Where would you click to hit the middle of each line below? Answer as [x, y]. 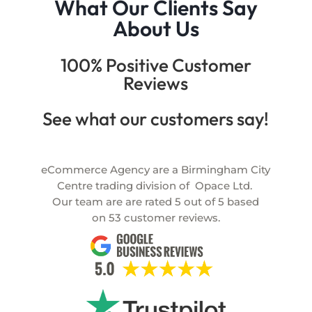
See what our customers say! [156, 119]
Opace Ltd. [220, 186]
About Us [156, 29]
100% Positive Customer [156, 65]
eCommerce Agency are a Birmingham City [156, 170]
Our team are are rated [112, 202]
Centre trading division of [123, 186]
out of [200, 202]
